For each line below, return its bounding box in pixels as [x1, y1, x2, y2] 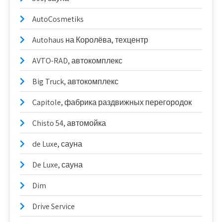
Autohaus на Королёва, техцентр [32, 34, 148, 45]
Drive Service [32, 201, 75, 212]
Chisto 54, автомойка [32, 117, 106, 128]
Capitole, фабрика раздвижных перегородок [32, 97, 192, 108]
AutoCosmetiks [32, 13, 84, 24]
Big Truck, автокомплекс [32, 76, 118, 87]
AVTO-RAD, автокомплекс [32, 55, 122, 66]
